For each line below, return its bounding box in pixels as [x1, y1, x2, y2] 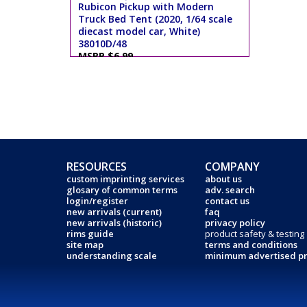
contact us [205, 195, 249, 207]
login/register [66, 195, 128, 207]
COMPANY [205, 159, 260, 174]
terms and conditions [205, 238, 297, 251]
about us [205, 173, 242, 185]
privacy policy [205, 217, 265, 229]
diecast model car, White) [78, 25, 201, 38]
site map [66, 238, 103, 251]
